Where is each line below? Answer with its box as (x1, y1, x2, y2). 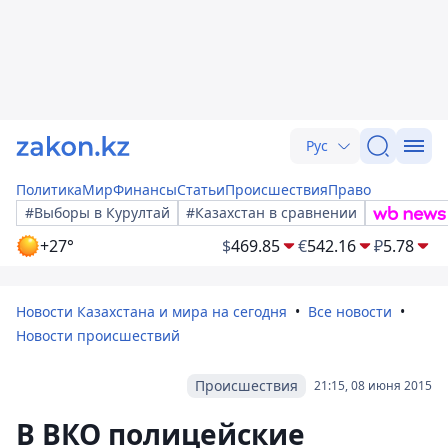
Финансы (113, 180, 177, 199)
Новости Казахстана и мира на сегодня (16, 302, 287, 321)
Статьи (177, 180, 225, 199)
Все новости (308, 302, 392, 321)
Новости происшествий (16, 326, 180, 345)
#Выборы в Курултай (25, 203, 170, 222)
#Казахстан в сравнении (186, 203, 357, 222)
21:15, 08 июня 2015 (314, 377, 432, 394)
